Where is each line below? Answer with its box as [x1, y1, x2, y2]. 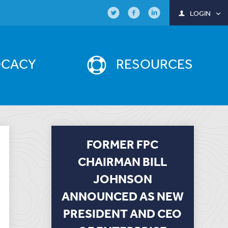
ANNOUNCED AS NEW [61, 188, 184, 204]
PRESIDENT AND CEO [63, 206, 182, 221]
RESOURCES [116, 55, 193, 72]
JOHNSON [93, 171, 152, 186]
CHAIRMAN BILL [78, 154, 167, 169]
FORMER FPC [87, 136, 159, 152]
